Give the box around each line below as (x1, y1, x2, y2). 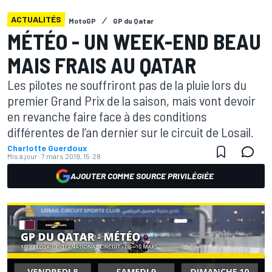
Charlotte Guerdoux (7, 143, 87, 153)
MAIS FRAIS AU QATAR (7, 52, 196, 78)
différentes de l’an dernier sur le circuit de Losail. (7, 124, 254, 140)
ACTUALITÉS (11, 14, 61, 24)
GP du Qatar (113, 16, 154, 25)
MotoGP (69, 16, 96, 25)
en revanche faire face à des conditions (7, 108, 207, 124)
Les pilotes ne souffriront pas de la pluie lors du (7, 76, 246, 92)
